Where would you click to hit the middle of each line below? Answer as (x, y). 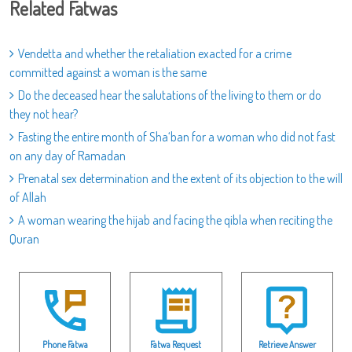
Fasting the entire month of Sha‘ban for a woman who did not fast (177, 137)
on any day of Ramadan (68, 156)
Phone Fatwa (65, 344)
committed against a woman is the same (108, 73)
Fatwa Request (176, 344)
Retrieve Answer (287, 344)
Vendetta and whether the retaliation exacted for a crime (155, 54)
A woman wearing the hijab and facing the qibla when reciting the (175, 220)
